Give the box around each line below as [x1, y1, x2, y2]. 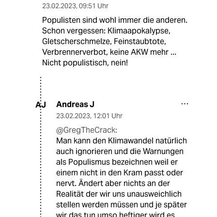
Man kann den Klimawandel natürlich [56, 136, 187, 146]
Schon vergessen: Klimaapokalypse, [42, 26, 170, 36]
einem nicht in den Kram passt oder [56, 168, 183, 178]
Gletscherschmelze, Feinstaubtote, [42, 36, 166, 47]
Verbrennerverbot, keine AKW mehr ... [42, 47, 176, 58]
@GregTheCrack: [56, 125, 117, 136]
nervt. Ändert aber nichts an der [56, 178, 170, 189]
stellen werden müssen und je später [56, 200, 187, 210]
